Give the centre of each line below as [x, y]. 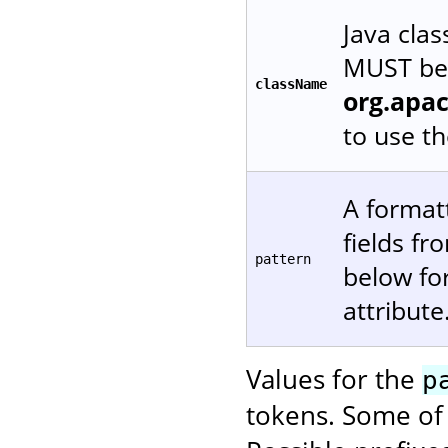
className [291, 83]
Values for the [334, 378]
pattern [283, 258]
